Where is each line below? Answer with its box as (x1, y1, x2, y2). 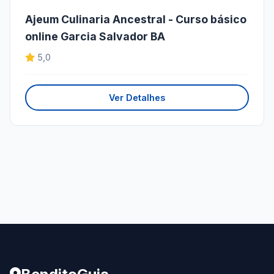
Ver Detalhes (109, 92, 165, 103)
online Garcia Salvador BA (25, 30, 165, 43)
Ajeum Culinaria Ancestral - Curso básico (25, 13, 246, 26)
